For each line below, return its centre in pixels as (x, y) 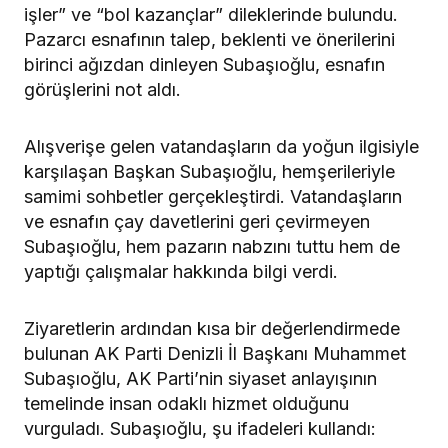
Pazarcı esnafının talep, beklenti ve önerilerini (209, 40)
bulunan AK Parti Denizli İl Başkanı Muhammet (215, 354)
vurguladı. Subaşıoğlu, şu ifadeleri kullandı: (200, 429)
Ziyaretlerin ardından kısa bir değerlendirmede (212, 329)
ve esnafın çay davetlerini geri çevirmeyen (197, 222)
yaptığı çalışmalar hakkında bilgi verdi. (181, 272)
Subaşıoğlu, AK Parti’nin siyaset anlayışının (200, 379)
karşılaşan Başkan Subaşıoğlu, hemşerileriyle (209, 172)
